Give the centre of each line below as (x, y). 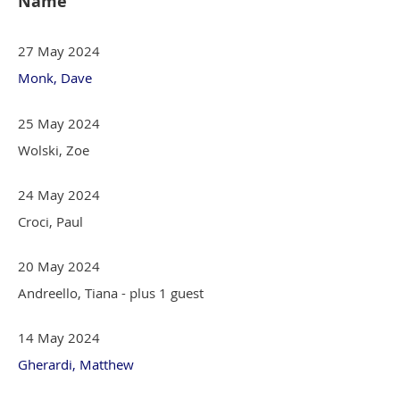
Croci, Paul (50, 221)
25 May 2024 (59, 123)
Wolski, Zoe (54, 150)
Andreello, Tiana (68, 292)
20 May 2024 (59, 266)
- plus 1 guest (162, 292)
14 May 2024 (59, 337)
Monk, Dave (55, 77)
